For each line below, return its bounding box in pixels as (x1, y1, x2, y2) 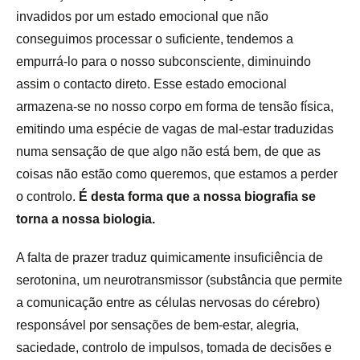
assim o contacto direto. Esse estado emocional (16, 77, 287, 92)
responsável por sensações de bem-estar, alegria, (16, 318, 299, 333)
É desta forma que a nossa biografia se (79, 190, 316, 204)
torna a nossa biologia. (16, 212, 155, 227)
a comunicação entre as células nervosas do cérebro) (16, 296, 320, 310)
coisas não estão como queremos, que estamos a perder (16, 167, 337, 182)
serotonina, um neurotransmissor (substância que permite (16, 273, 342, 288)
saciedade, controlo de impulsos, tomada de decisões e (16, 341, 332, 355)
